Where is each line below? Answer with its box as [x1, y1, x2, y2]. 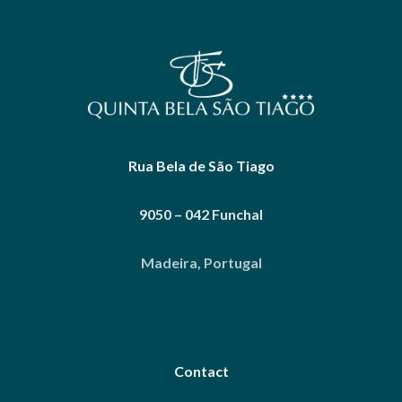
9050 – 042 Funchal [139, 205, 263, 223]
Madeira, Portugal [140, 253, 262, 271]
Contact [173, 362, 229, 380]
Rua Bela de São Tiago [127, 156, 275, 174]
